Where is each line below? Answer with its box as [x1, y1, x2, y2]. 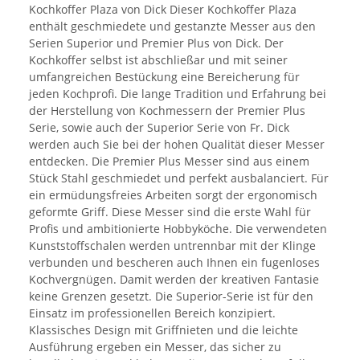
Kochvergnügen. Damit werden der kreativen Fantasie [29, 272, 319, 288]
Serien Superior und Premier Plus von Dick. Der [29, 35, 284, 51]
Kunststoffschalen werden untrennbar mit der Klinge [29, 238, 316, 254]
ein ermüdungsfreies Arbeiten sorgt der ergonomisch [29, 187, 317, 203]
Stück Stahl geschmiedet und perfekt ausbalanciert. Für [29, 170, 329, 186]
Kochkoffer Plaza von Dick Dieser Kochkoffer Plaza [29, 2, 297, 18]
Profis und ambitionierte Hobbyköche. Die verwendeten [29, 221, 327, 237]
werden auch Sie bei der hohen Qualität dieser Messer [29, 137, 325, 153]
